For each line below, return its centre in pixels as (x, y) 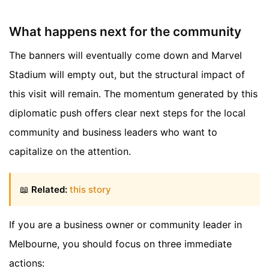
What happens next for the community (125, 31)
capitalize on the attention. (70, 152)
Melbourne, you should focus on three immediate (120, 243)
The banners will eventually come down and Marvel (125, 56)
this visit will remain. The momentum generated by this (133, 94)
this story (90, 189)
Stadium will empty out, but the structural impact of (127, 75)
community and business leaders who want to (113, 132)
